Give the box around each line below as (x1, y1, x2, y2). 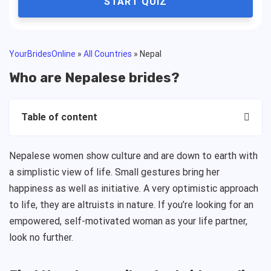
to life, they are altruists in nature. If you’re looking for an (9, 199, 253, 211)
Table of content (21, 111, 97, 123)
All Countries (83, 49, 132, 59)
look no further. (9, 232, 73, 243)
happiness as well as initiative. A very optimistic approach (9, 183, 258, 194)
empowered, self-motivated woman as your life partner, (9, 215, 247, 227)
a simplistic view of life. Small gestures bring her (9, 166, 220, 178)
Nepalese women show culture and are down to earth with (9, 150, 258, 162)
